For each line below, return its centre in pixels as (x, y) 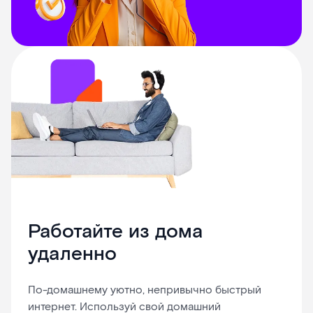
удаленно (72, 255)
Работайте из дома (115, 232)
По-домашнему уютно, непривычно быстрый (145, 291)
